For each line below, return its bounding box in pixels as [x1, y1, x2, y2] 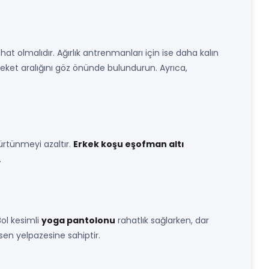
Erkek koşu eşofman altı [73, 138, 184, 150]
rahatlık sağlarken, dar [115, 214, 209, 226]
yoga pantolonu [41, 214, 115, 226]
